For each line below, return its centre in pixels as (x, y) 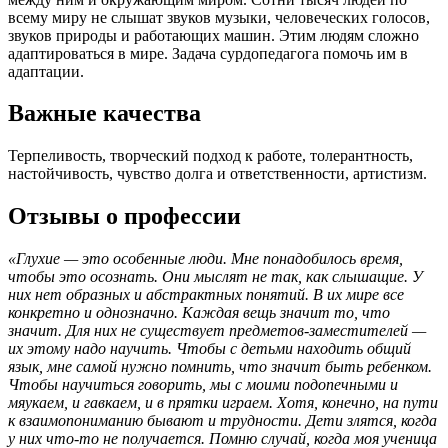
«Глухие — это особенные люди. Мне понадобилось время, (205, 259)
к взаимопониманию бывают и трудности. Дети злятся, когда (222, 421)
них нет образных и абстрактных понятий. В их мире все (206, 295)
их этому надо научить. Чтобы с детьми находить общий (209, 349)
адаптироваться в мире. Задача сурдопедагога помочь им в (208, 53)
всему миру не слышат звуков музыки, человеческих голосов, (219, 17)
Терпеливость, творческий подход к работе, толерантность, (210, 156)
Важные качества (104, 113)
